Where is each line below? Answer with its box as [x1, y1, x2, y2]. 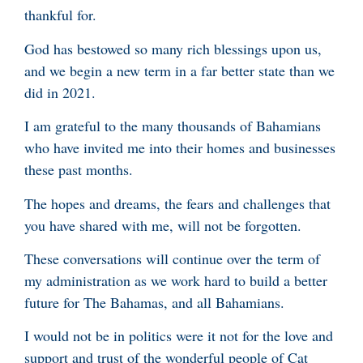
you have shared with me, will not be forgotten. [24, 215, 301, 235]
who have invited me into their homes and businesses [24, 138, 335, 158]
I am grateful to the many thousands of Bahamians [24, 116, 321, 136]
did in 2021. [24, 82, 96, 102]
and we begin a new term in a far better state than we [24, 60, 335, 80]
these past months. [24, 160, 133, 180]
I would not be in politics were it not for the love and [24, 326, 333, 346]
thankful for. [24, 5, 96, 25]
